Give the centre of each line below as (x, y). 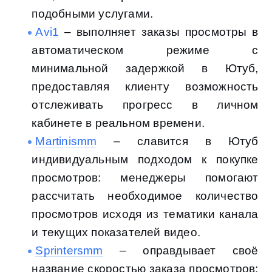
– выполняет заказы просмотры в (159, 32)
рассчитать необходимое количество (145, 196)
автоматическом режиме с (145, 50)
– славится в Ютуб (178, 141)
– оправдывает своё (181, 251)
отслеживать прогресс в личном (145, 105)
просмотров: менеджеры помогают (145, 178)
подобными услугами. (93, 14)
